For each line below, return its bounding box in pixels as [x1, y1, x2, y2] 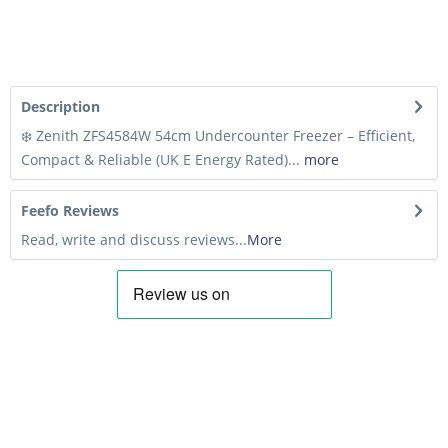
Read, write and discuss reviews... [21, 230, 247, 250]
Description [21, 97, 100, 117]
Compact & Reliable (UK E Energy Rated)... [21, 150, 300, 170]
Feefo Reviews [21, 201, 119, 221]
